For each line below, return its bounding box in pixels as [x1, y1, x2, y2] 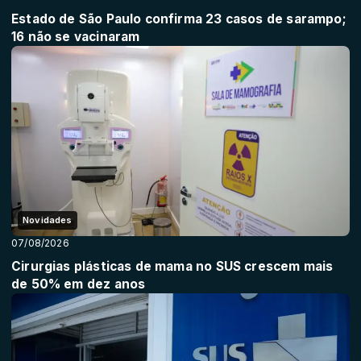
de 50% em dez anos [11, 276, 146, 292]
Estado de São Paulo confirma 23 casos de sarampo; [11, 10, 346, 27]
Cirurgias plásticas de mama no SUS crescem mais [11, 258, 334, 274]
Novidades [23, 214, 73, 226]
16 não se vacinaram [11, 28, 140, 44]
